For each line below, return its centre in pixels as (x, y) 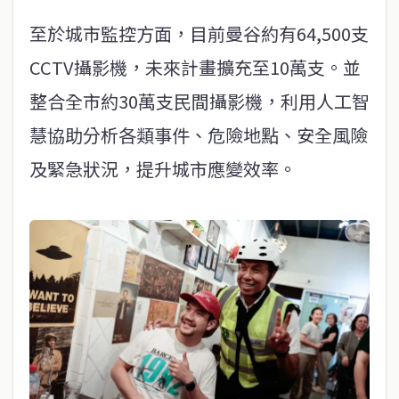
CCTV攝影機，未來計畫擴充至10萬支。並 (195, 67)
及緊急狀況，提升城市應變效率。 (163, 168)
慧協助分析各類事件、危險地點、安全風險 (199, 134)
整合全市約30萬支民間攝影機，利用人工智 (199, 101)
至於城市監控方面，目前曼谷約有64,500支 (199, 33)
